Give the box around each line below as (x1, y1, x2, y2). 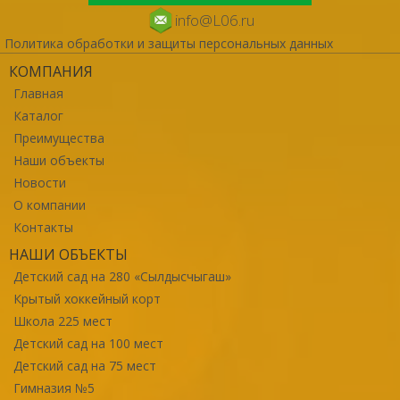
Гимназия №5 (13, 379, 95, 396)
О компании (13, 196, 86, 213)
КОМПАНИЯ (9, 61, 93, 81)
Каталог (13, 106, 63, 124)
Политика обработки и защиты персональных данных (4, 34, 333, 52)
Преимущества (13, 129, 104, 146)
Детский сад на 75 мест (13, 356, 156, 374)
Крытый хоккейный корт (13, 289, 161, 307)
